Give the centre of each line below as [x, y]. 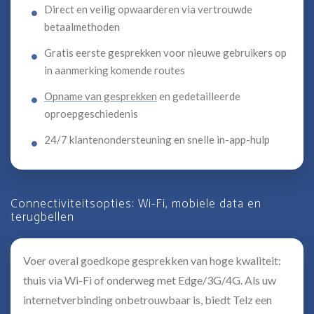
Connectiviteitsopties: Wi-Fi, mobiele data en [136, 204]
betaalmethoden [82, 27]
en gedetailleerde [199, 96]
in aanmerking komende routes [115, 70]
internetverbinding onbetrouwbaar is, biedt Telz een [148, 300]
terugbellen [42, 217]
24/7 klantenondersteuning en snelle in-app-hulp [157, 139]
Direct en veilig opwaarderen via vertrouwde [148, 9]
